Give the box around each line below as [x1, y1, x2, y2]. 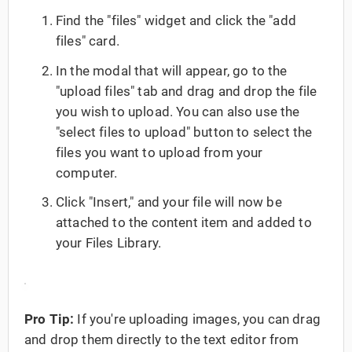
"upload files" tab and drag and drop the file [56, 82, 317, 99]
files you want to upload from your [56, 144, 263, 160]
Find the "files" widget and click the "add [56, 13, 296, 29]
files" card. [56, 33, 119, 49]
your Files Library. [56, 234, 162, 251]
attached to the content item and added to [56, 214, 312, 230]
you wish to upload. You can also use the [56, 103, 300, 119]
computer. [56, 164, 118, 181]
